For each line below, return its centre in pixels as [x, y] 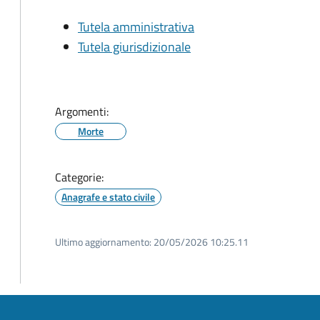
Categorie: [79, 177]
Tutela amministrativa [136, 27]
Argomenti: [82, 111]
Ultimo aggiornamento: [103, 242]
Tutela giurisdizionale [134, 47]
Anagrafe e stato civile [108, 197]
